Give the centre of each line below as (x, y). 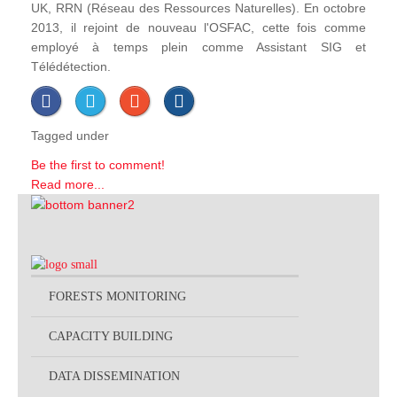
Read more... (68, 184)
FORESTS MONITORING (117, 297)
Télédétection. (71, 66)
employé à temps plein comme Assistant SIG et (198, 47)
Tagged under (70, 135)
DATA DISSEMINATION (114, 377)
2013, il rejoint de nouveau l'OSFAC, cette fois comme (198, 27)
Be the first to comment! (98, 164)
